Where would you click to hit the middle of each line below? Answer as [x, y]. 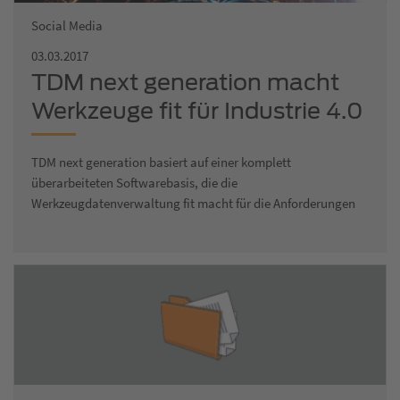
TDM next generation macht [185, 82]
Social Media [67, 25]
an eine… [58, 223]
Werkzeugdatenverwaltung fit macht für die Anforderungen [193, 203]
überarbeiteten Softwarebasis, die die [134, 182]
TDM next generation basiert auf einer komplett [161, 162]
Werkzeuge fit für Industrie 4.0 [197, 110]
